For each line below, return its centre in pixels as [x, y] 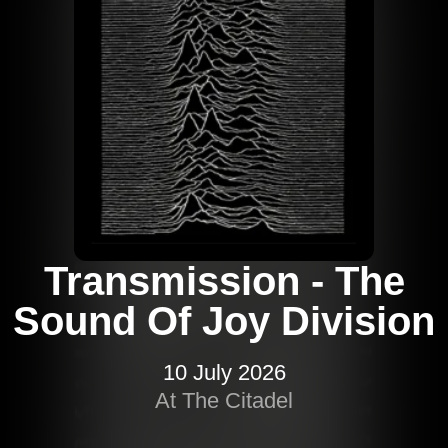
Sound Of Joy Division [224, 321]
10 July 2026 [224, 373]
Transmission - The [224, 281]
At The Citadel [224, 401]
